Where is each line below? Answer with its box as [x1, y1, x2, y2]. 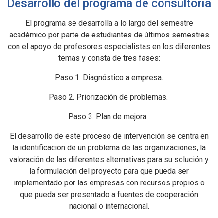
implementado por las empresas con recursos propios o [13, 178, 205, 187]
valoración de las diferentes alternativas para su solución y [9, 155, 209, 164]
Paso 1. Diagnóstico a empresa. [55, 73, 163, 82]
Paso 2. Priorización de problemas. [48, 92, 170, 102]
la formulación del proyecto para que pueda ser [29, 166, 189, 176]
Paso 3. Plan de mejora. [68, 112, 150, 121]
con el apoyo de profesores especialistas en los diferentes [7, 42, 211, 51]
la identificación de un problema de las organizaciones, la [12, 143, 206, 152]
